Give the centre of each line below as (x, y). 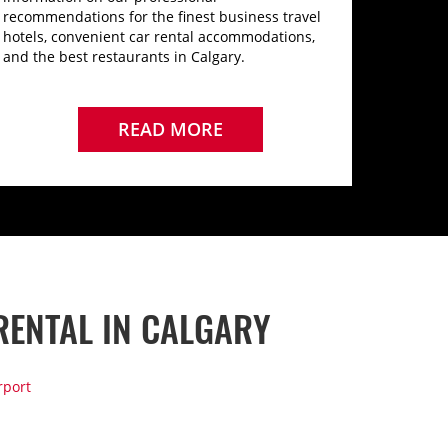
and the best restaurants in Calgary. (126, 56)
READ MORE (170, 129)
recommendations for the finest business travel (162, 16)
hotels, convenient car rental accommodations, (159, 36)
